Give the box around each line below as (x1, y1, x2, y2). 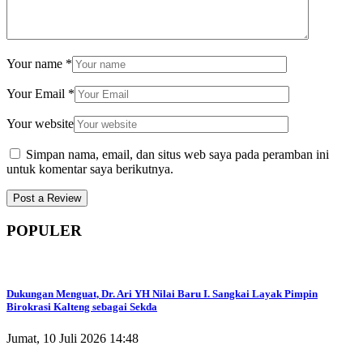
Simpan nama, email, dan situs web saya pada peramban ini (26, 147, 329, 161)
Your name (6, 56, 66, 70)
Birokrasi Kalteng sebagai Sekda (6, 300, 157, 313)
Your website (6, 116, 74, 130)
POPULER (6, 221, 82, 239)
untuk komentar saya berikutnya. (6, 161, 173, 176)
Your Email (6, 86, 68, 100)
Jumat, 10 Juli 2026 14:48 (6, 331, 139, 345)
